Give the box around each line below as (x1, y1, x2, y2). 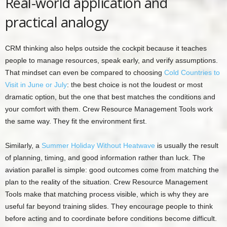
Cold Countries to (164, 68, 220, 77)
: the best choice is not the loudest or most (67, 81, 203, 89)
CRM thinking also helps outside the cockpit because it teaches (5, 44, 207, 53)
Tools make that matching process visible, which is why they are (5, 190, 209, 199)
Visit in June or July (5, 81, 67, 89)
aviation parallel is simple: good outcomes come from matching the (5, 166, 219, 174)
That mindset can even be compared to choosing (5, 68, 164, 77)
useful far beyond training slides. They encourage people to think (5, 202, 213, 211)
